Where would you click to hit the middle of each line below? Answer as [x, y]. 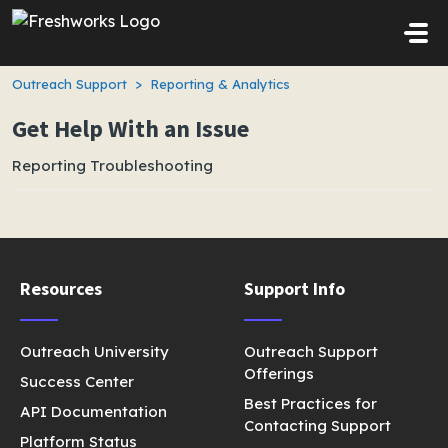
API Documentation [93, 411]
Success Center [77, 381]
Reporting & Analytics [220, 84]
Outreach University [94, 351]
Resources [61, 288]
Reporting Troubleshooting [112, 165]
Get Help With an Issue [130, 128]
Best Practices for [310, 403]
